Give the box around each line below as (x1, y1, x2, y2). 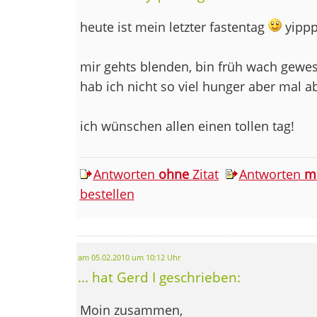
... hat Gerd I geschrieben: (77, 267, 241, 286)
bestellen (79, 185, 134, 202)
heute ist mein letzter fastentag (79, 18, 268, 35)
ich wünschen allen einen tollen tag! (79, 117, 294, 134)
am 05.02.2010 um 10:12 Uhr (77, 252, 180, 263)
